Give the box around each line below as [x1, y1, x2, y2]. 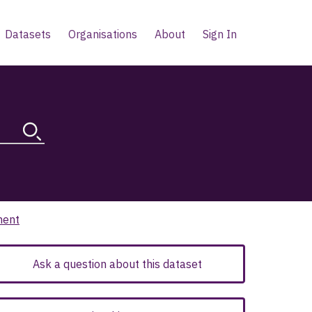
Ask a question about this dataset [32, 256, 202, 271]
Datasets [4, 27, 51, 41]
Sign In [202, 27, 237, 41]
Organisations [68, 27, 137, 41]
